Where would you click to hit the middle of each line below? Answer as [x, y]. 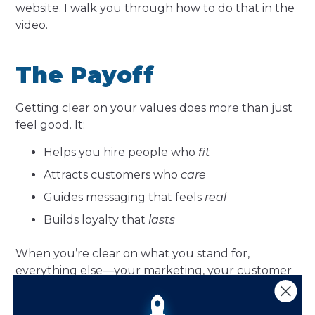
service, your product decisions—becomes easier [151, 287]
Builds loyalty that [96, 219]
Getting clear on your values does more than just [154, 108]
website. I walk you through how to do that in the [155, 8]
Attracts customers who [112, 174]
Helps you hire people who [121, 152]
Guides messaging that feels [124, 197]
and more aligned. [67, 304]
